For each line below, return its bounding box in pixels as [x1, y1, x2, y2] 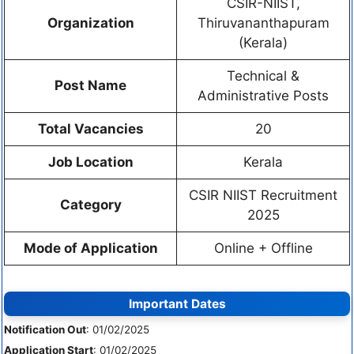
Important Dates [128, 296, 226, 312]
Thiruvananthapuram [197, 14, 330, 31]
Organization [47, 14, 134, 31]
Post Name [55, 77, 126, 93]
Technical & [227, 67, 299, 84]
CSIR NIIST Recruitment [189, 186, 337, 203]
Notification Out [4, 323, 86, 337]
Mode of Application [23, 239, 158, 256]
